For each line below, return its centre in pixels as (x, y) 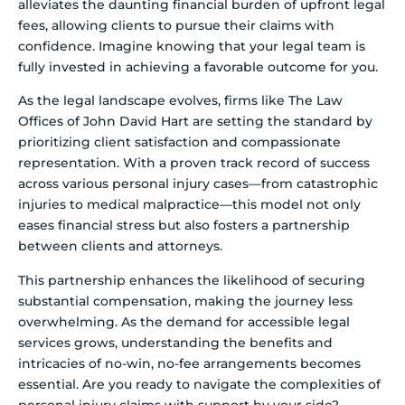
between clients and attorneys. (120, 246)
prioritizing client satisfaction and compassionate (179, 142)
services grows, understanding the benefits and (175, 342)
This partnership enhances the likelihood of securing (192, 280)
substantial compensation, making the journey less (185, 301)
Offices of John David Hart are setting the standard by (195, 122)
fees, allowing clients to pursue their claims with (176, 25)
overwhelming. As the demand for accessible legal (184, 321)
